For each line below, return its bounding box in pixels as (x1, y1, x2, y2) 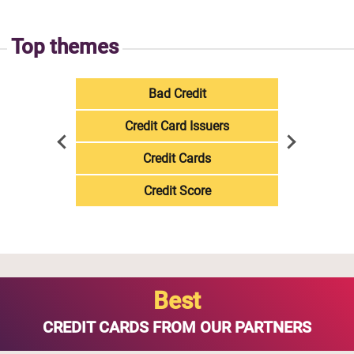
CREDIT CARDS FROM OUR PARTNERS (43, 318, 311, 337)
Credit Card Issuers (125, 119, 229, 134)
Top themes (10, 35, 119, 59)
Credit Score (143, 183, 211, 199)
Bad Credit (148, 86, 206, 102)
